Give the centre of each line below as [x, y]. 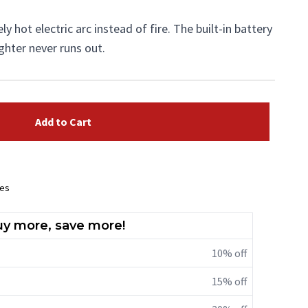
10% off [229, 253]
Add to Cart [63, 122]
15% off [229, 281]
